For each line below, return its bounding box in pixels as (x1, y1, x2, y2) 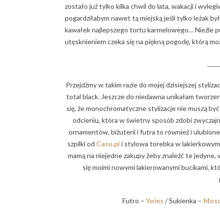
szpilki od (67, 139, 96, 148)
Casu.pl (96, 139, 120, 148)
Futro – (122, 196, 146, 205)
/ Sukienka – (163, 196, 203, 205)
